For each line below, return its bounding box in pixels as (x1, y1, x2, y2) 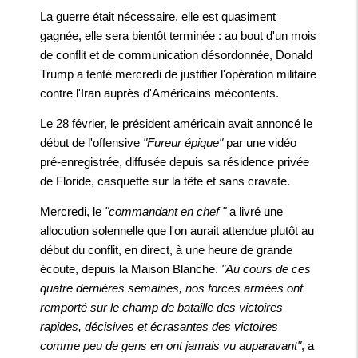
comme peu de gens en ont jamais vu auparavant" (40, 339, 301, 353)
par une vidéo (226, 136, 296, 150)
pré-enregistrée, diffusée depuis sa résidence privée (40, 155, 309, 169)
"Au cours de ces (221, 262, 311, 276)
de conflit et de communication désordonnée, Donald (40, 48, 312, 62)
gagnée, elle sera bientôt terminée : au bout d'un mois (40, 29, 316, 43)
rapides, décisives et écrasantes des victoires (40, 320, 278, 334)
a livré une (229, 205, 283, 219)
